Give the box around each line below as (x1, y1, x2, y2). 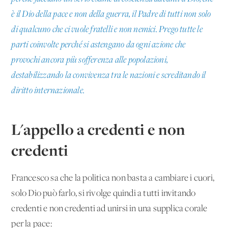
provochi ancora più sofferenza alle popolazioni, (11, 55, 168, 65)
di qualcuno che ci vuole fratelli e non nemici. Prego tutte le (11, 24, 203, 35)
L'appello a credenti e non (11, 119, 186, 139)
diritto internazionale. (11, 85, 85, 96)
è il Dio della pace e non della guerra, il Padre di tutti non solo (11, 9, 211, 19)
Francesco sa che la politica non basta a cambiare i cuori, (11, 173, 215, 183)
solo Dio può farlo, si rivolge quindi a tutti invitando (11, 188, 196, 198)
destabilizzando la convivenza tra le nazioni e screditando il (11, 70, 206, 80)
